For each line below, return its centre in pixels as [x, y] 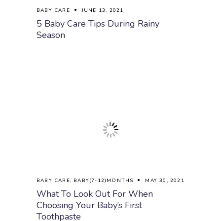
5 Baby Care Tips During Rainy [98, 24]
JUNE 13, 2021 [103, 10]
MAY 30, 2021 [165, 181]
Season [51, 35]
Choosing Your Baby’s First [89, 205]
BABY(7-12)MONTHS [104, 181]
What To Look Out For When [95, 194]
